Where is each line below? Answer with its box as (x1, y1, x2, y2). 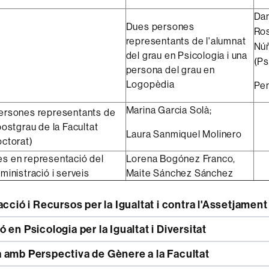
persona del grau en (125, 63, 215, 76)
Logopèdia (125, 77, 175, 90)
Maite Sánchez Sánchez (125, 166, 234, 179)
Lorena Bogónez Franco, (125, 152, 236, 165)
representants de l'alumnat (125, 34, 246, 47)
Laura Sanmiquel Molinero (125, 127, 242, 140)
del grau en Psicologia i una (125, 49, 247, 61)
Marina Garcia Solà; (125, 103, 212, 116)
